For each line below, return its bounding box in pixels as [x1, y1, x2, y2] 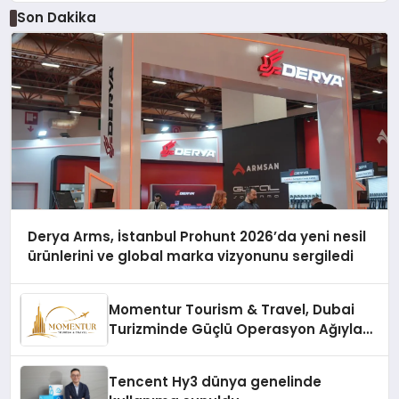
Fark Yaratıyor [109, 338, 209, 358]
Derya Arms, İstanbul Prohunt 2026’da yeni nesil [27, 226, 366, 246]
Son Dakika [16, 8, 96, 28]
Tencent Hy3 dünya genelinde [109, 371, 322, 391]
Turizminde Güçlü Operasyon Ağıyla [109, 319, 363, 338]
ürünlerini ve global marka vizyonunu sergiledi [27, 246, 354, 265]
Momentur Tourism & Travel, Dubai [109, 299, 355, 319]
